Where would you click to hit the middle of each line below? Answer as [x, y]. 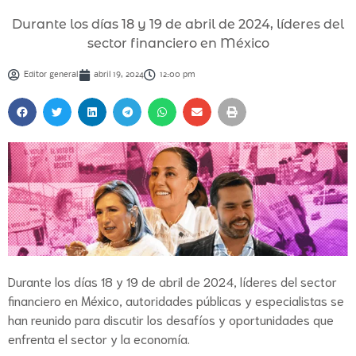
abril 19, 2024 [119, 75]
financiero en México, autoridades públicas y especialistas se [176, 300]
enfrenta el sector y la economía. [99, 338]
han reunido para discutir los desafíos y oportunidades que [171, 319]
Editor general [51, 75]
